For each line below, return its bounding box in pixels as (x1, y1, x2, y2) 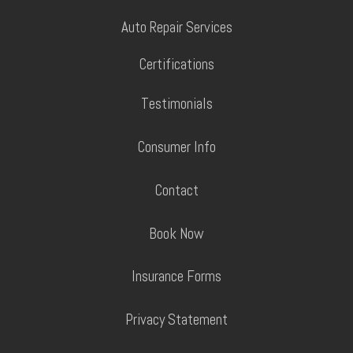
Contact (154, 180, 199, 200)
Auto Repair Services (121, 17, 232, 37)
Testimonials (140, 93, 213, 113)
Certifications (139, 54, 214, 74)
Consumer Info (137, 136, 216, 157)
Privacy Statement (125, 309, 228, 329)
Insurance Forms (132, 266, 221, 286)
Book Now (149, 223, 204, 243)
